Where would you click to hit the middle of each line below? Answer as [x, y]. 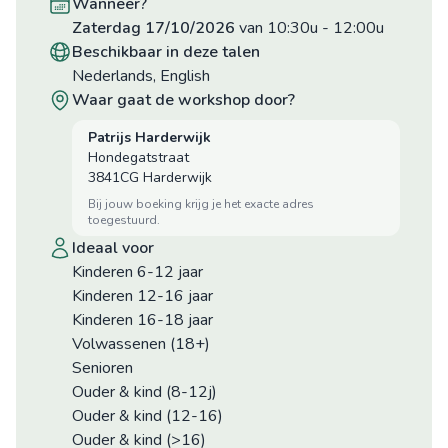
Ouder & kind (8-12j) [144, 392]
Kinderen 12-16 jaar [142, 296]
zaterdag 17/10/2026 [158, 28]
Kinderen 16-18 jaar [142, 320]
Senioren [102, 368]
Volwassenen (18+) [141, 344]
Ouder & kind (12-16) [147, 416]
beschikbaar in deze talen [171, 52]
